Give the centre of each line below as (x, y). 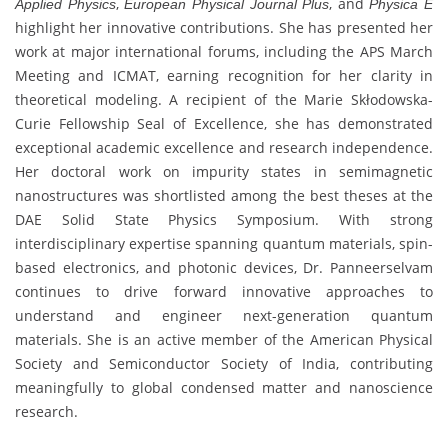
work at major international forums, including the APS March (224, 51)
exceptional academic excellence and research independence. (224, 147)
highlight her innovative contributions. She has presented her (224, 27)
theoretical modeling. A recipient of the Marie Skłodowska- (224, 99)
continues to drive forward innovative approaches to (224, 291)
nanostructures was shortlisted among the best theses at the (224, 195)
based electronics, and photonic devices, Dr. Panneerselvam (224, 267)
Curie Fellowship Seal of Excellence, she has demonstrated (224, 123)
